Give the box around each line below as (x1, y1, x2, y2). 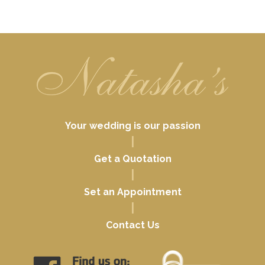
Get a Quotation (93, 153, 172, 165)
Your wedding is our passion (64, 120, 201, 132)
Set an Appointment (83, 186, 182, 198)
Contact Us (105, 219, 160, 231)
